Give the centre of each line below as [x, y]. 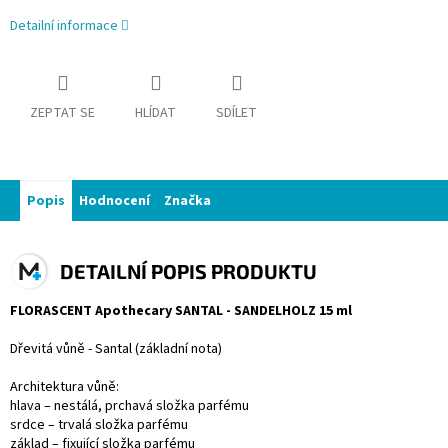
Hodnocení [114, 201]
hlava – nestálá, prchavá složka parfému [129, 406]
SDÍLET [236, 113]
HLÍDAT [155, 113]
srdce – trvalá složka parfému [99, 425]
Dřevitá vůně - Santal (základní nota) [116, 349]
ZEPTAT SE [62, 113]
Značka [187, 201]
